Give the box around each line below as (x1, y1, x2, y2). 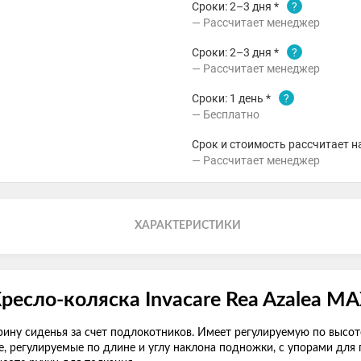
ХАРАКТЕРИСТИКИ (135, 220, 242, 231)
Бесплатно (210, 108, 259, 121)
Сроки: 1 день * (192, 92, 271, 105)
